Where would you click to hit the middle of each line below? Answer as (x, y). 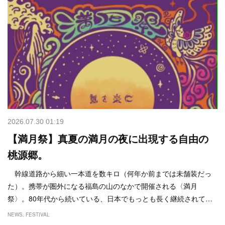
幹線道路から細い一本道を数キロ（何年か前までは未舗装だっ (109, 173)
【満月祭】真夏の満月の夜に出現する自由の (108, 139)
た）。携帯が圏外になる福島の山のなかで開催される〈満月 (102, 186)
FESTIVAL (38, 214)
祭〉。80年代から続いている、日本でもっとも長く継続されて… (110, 198)
